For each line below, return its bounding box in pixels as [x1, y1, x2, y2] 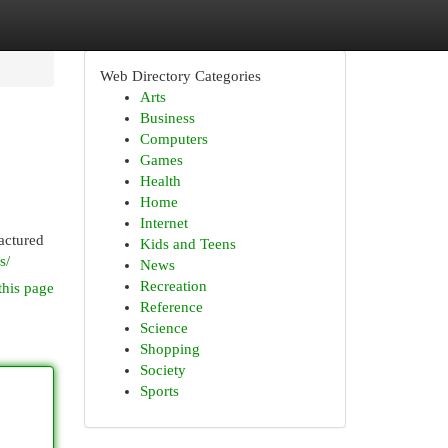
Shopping [139, 341, 200, 357]
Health [139, 173, 181, 189]
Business [139, 110, 195, 126]
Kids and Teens [139, 236, 236, 252]
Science [139, 320, 188, 336]
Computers [139, 131, 208, 147]
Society [139, 362, 186, 378]
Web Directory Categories [99, 68, 261, 84]
